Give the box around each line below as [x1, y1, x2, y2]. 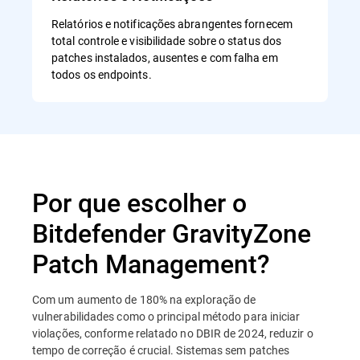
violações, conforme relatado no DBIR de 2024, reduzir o [32, 325, 313, 341]
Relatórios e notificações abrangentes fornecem [51, 15, 292, 31]
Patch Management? [32, 245, 270, 280]
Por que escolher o [32, 184, 247, 219]
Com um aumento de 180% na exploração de [32, 291, 256, 307]
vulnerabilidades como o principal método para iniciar [32, 308, 301, 324]
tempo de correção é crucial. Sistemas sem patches [32, 342, 290, 358]
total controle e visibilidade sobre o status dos [51, 32, 282, 48]
